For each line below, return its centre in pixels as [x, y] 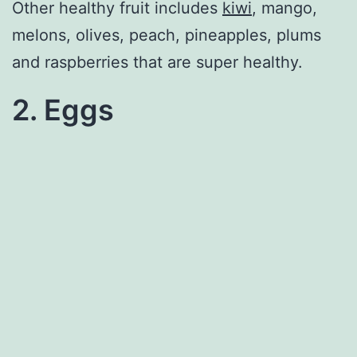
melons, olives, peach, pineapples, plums [167, 35]
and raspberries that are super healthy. [157, 62]
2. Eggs [63, 110]
